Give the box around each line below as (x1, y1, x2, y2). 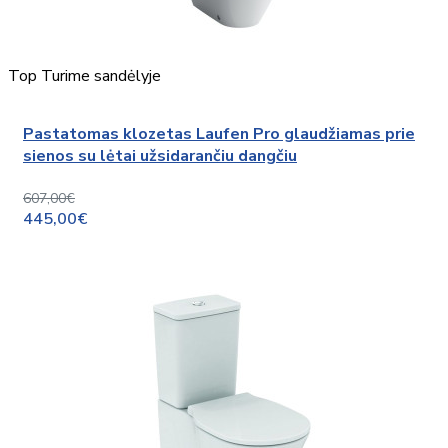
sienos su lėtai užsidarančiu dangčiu (23, 145, 297, 168)
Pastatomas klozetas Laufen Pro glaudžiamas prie (23, 123, 415, 146)
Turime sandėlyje (41, 65, 161, 88)
